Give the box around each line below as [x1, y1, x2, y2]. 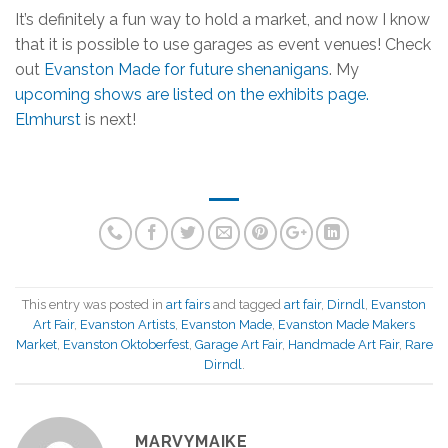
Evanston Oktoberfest [62, 336, 189, 352]
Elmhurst [15, 109, 81, 129]
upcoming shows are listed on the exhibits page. [15, 84, 369, 104]
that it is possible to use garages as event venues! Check [15, 34, 431, 54]
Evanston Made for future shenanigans [44, 59, 329, 79]
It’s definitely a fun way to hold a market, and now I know [15, 9, 430, 29]
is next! [81, 109, 136, 129]
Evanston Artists [80, 316, 175, 332]
